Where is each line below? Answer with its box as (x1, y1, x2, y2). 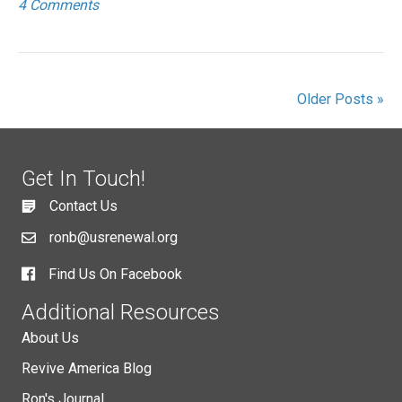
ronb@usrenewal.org (49, 228, 178, 246)
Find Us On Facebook (48, 265, 182, 283)
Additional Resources (22, 299, 220, 325)
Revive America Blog (22, 359, 152, 377)
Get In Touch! (22, 165, 145, 191)
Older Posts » (297, 90, 384, 108)
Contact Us (49, 197, 118, 214)
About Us (22, 328, 79, 346)
